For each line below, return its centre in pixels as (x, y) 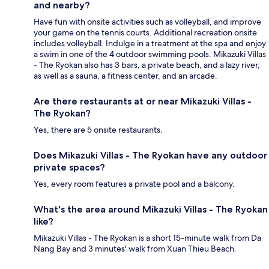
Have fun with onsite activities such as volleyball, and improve (147, 21)
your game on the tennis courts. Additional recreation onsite (145, 32)
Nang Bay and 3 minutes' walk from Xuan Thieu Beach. (135, 248)
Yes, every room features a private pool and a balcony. (134, 183)
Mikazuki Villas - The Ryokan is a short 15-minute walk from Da (147, 237)
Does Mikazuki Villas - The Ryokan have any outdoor (150, 155)
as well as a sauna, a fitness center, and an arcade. (125, 75)
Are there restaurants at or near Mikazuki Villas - (143, 101)
